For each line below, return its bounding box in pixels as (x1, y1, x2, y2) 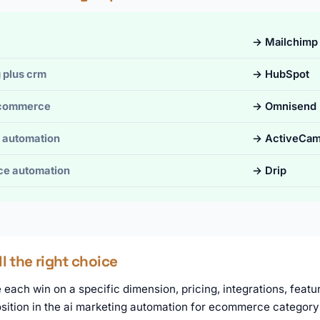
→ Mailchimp (252, 36, 318, 49)
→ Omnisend (252, 100, 316, 114)
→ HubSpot (252, 68, 309, 81)
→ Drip (252, 164, 286, 178)
